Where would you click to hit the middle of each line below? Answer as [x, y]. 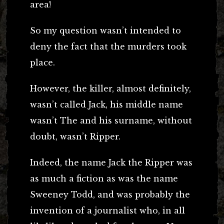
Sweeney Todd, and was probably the [110, 194]
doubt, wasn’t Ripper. [75, 136]
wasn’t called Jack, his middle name [106, 104]
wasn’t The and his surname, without [111, 120]
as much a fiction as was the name [104, 178]
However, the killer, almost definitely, [110, 88]
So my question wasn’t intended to [105, 30]
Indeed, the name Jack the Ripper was [111, 162]
